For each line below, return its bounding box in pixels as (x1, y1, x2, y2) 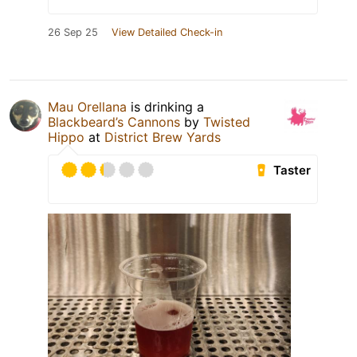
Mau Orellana (48, 99, 127, 116)
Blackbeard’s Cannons (48, 114, 180, 131)
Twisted (203, 114, 250, 131)
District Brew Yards (104, 129, 221, 146)
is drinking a (127, 99, 204, 116)
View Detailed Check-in (112, 26, 222, 39)
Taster (273, 163, 312, 178)
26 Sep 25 (48, 26, 98, 39)
